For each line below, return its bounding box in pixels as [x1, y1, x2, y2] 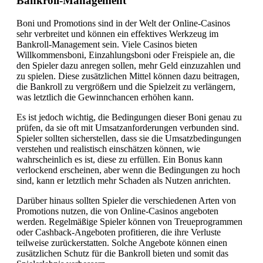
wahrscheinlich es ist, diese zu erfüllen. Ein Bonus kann [16, 154, 222, 164]
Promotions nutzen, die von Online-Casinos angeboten [16, 206, 218, 216]
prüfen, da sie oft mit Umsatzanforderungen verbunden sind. [16, 123, 239, 133]
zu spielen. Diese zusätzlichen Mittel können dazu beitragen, [16, 71, 240, 81]
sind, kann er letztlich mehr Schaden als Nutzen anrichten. [16, 176, 231, 186]
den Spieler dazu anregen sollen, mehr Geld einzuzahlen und [16, 60, 241, 70]
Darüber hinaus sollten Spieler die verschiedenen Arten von [16, 195, 236, 205]
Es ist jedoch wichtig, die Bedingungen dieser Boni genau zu [16, 112, 242, 122]
